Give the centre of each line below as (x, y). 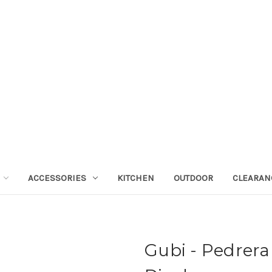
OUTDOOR (193, 178)
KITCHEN (135, 178)
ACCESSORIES (57, 178)
